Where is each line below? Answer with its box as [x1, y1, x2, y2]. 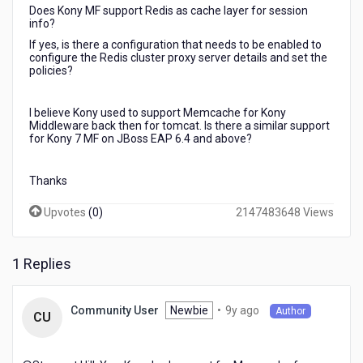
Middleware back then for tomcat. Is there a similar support [29, 119, 330, 132]
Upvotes [41, 206, 88, 219]
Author [275, 305, 305, 318]
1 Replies [12, 255, 71, 272]
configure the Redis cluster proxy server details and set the [29, 51, 327, 64]
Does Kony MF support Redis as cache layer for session [29, 4, 308, 17]
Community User [70, 304, 159, 318]
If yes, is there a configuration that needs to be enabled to [29, 38, 322, 51]
